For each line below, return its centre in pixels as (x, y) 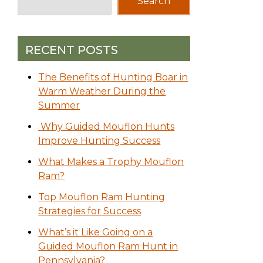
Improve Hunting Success (100, 141)
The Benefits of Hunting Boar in (113, 77)
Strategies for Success (90, 211)
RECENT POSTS (72, 50)
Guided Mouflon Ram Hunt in (108, 247)
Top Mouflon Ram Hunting (102, 197)
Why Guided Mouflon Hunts (107, 127)
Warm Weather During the (102, 92)
